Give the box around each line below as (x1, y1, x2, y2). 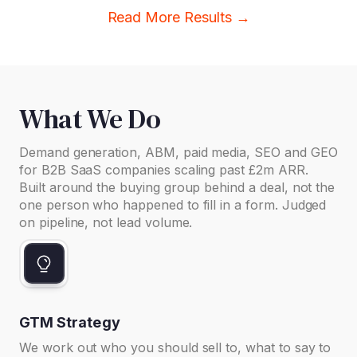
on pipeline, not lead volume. (19, 214, 193, 230)
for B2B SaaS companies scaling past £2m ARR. (19, 161, 308, 178)
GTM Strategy (19, 313, 120, 331)
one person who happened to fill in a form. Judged (19, 196, 327, 213)
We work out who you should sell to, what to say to (19, 339, 331, 355)
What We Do (19, 100, 161, 137)
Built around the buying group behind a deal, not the (19, 178, 335, 195)
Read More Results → (107, 8, 250, 25)
